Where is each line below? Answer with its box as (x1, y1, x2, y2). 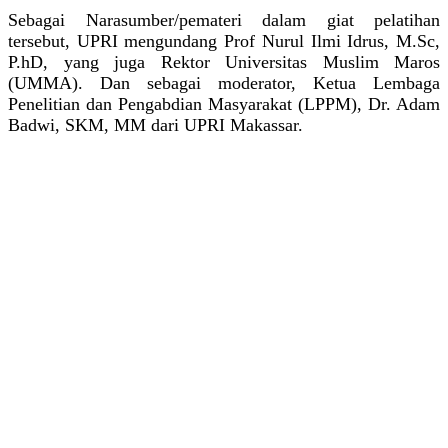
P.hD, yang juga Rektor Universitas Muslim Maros (8, 51, 440, 72)
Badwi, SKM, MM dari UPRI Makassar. (8, 114, 303, 135)
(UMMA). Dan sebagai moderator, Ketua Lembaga (8, 72, 440, 93)
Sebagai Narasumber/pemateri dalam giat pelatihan (8, 9, 440, 30)
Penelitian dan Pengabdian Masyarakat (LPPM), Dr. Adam (8, 93, 440, 114)
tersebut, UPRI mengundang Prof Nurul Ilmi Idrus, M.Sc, (8, 30, 440, 51)
